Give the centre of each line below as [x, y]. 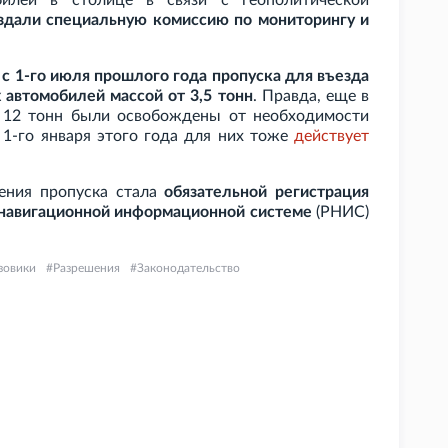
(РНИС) [340, 212]
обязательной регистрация [267, 192]
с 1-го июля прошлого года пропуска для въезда [185, 76]
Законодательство [188, 268]
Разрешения [86, 268]
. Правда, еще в [311, 96]
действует [331, 136]
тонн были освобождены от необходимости [199, 116]
